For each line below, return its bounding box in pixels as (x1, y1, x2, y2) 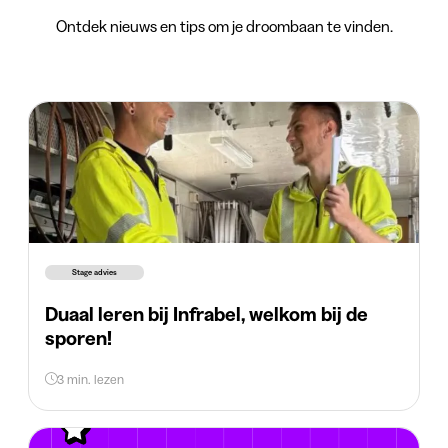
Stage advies (72, 267, 117, 278)
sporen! (45, 326, 112, 351)
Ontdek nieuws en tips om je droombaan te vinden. (55, 16, 393, 37)
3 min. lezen (57, 371, 124, 388)
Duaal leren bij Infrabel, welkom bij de (45, 302, 368, 327)
